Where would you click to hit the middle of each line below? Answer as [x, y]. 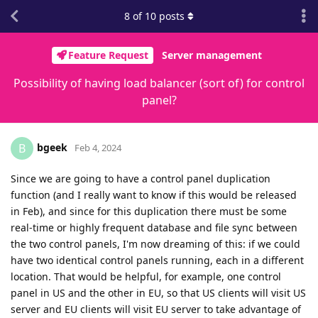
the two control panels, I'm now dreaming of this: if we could [155, 243]
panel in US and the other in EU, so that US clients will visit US [158, 292]
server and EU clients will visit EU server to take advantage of [156, 309]
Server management [212, 55]
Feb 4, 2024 [98, 147]
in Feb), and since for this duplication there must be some [149, 211]
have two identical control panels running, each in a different [157, 260]
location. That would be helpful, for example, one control [146, 276]
